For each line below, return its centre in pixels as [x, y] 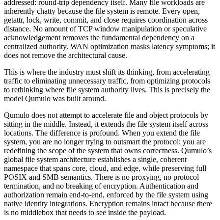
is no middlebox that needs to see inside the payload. [85, 213]
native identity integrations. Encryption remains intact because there [108, 204]
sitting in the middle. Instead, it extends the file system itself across [106, 124]
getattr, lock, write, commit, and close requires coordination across [106, 20]
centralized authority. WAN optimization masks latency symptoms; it [110, 47]
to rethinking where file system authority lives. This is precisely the [107, 90]
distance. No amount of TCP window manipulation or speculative [105, 29]
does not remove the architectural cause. [66, 55]
